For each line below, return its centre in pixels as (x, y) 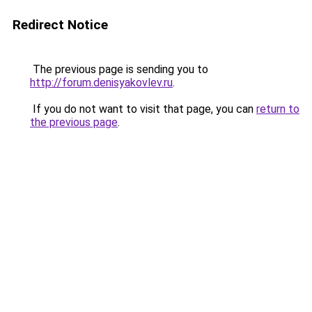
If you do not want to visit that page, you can (143, 109)
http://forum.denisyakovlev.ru (101, 83)
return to (278, 109)
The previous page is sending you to (119, 69)
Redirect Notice (60, 25)
